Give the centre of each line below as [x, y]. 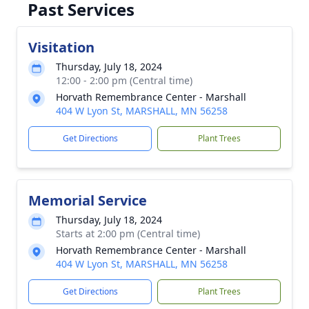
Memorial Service [88, 200]
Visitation [61, 47]
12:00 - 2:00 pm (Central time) [124, 80]
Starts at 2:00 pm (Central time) [128, 233]
